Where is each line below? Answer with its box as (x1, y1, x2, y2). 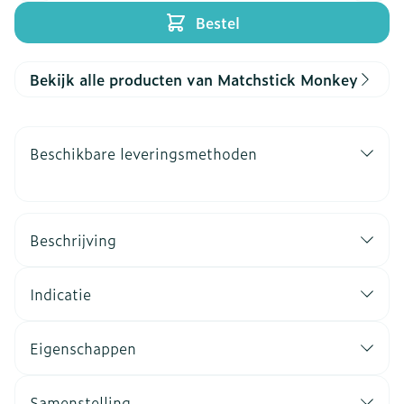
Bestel (195, 12, 240, 33)
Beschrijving (30, 229, 116, 251)
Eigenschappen (30, 337, 136, 359)
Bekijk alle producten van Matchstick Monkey (30, 69, 358, 90)
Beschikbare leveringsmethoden (30, 142, 257, 164)
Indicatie (30, 283, 91, 305)
